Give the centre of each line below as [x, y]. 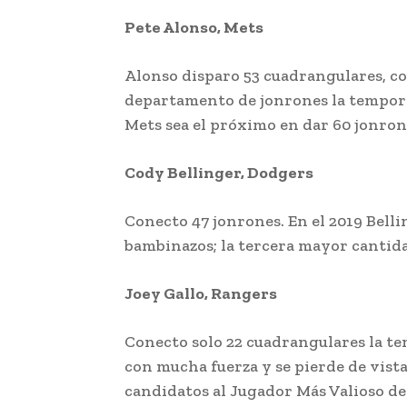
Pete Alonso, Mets [194, 27]
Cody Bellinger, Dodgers [219, 172]
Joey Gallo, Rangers [201, 293]
